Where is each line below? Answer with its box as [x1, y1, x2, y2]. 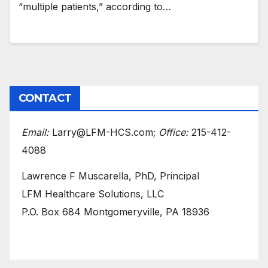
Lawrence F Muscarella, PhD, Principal [22, 169, 199, 182]
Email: [22, 126, 49, 138]
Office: [159, 126, 188, 138]
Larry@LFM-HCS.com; [49, 126, 159, 138]
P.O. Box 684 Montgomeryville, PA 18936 [22, 205, 209, 218]
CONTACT [19, 91, 71, 105]
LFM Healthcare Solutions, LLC [22, 187, 164, 200]
